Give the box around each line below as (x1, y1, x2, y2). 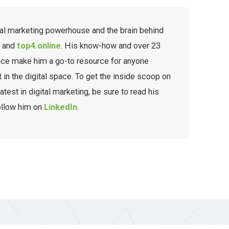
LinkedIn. (44, 102, 80, 112)
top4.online (17, 40, 61, 51)
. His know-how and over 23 (61, 40, 161, 51)
